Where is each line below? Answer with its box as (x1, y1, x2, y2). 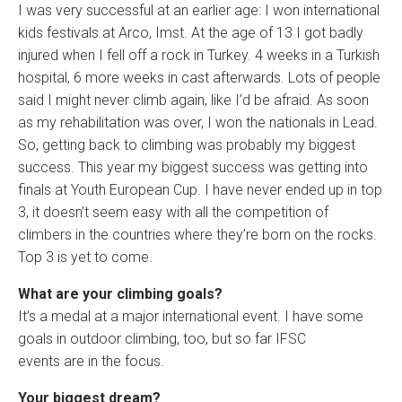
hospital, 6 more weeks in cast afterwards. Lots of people (18, 69, 380, 86)
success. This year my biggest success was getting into (18, 159, 368, 176)
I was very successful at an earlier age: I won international (18, 2, 380, 19)
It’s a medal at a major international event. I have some (18, 308, 363, 325)
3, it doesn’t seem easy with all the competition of (18, 204, 328, 221)
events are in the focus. (18, 353, 164, 370)
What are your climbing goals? (18, 285, 223, 302)
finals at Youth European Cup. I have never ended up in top (18, 181, 382, 198)
